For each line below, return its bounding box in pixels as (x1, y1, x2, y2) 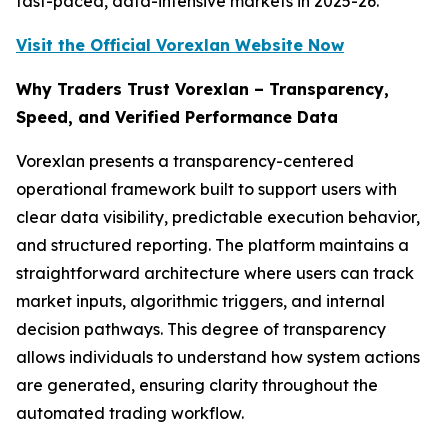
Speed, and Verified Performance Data (16, 107, 338, 127)
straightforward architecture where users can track (16, 263, 414, 283)
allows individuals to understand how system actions (16, 347, 420, 367)
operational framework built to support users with (16, 179, 397, 199)
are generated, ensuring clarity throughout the (16, 375, 378, 395)
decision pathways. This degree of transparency (16, 319, 386, 339)
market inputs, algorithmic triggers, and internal (16, 291, 385, 311)
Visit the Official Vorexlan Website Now (16, 35, 344, 55)
